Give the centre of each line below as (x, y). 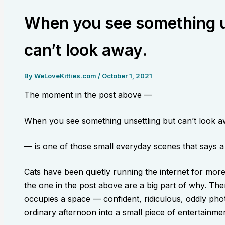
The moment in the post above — (88, 95)
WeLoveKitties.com (66, 76)
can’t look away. (86, 50)
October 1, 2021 (127, 76)
